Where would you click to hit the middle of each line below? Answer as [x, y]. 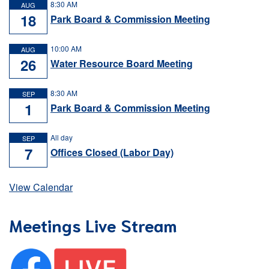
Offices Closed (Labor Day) [112, 152]
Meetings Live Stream [93, 225]
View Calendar [41, 187]
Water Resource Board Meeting [122, 63]
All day [62, 137]
